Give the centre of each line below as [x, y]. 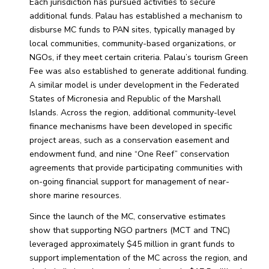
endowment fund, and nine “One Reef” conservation [129, 154]
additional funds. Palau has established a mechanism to [136, 16]
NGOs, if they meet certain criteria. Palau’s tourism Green [138, 58]
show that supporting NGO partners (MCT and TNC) [129, 231]
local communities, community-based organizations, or [132, 44]
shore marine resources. [75, 196]
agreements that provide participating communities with [136, 168]
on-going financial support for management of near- [129, 182]
